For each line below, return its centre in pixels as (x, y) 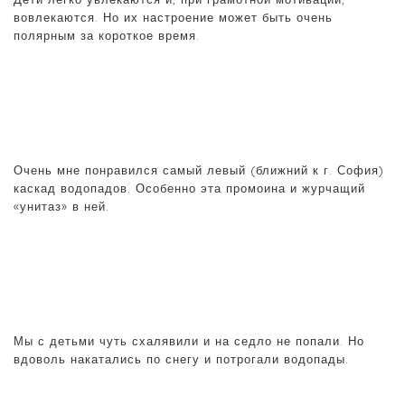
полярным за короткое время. (107, 35)
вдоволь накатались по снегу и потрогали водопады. (181, 358)
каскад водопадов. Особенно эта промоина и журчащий (189, 188)
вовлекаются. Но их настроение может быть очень (173, 17)
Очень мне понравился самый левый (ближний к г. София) (199, 170)
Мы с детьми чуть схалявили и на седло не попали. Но (189, 340)
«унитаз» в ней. (61, 206)
